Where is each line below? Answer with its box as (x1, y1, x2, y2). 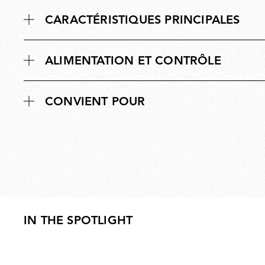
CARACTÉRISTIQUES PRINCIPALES (45, 14, 240, 27)
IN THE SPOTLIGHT (24, 215, 133, 228)
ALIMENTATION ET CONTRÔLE (45, 55, 221, 67)
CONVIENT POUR (45, 96, 146, 108)
